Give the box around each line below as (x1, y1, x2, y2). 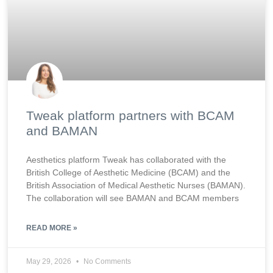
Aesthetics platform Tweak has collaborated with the (26, 155, 227, 165)
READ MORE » (26, 224, 78, 233)
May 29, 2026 (26, 257, 74, 266)
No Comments (82, 257, 132, 266)
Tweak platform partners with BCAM (26, 108, 235, 123)
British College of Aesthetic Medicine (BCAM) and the (26, 168, 231, 178)
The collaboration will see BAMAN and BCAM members (26, 193, 239, 204)
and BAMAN (26, 124, 98, 138)
